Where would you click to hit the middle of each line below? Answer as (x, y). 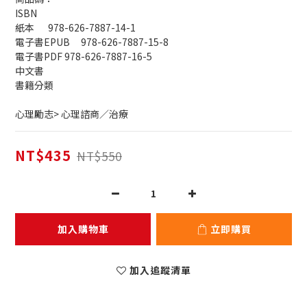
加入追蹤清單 (160, 270)
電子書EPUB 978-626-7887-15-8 (125, 42)
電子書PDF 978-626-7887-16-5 (108, 57)
